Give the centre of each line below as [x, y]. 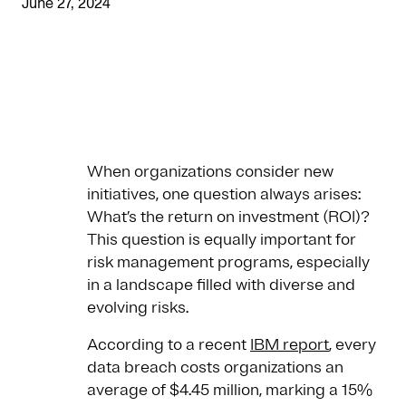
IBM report [290, 345]
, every [353, 345]
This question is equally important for [222, 240]
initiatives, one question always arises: [224, 194]
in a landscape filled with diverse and [221, 285]
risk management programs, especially [228, 262]
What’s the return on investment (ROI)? [228, 217]
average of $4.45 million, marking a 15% [230, 390]
